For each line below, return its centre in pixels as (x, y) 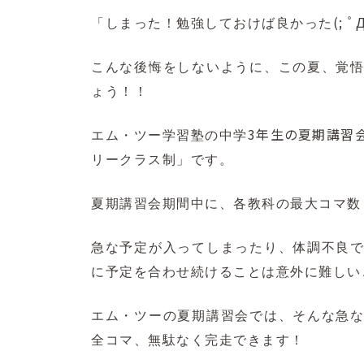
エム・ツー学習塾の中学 (169, 136)
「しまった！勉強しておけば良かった (212, 24)
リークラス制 (134, 160)
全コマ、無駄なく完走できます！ (198, 340)
